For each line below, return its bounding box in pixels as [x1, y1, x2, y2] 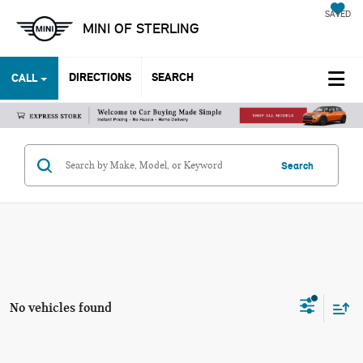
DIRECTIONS [69, 70, 131, 84]
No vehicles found [10, 299, 112, 315]
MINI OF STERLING [83, 19, 199, 37]
